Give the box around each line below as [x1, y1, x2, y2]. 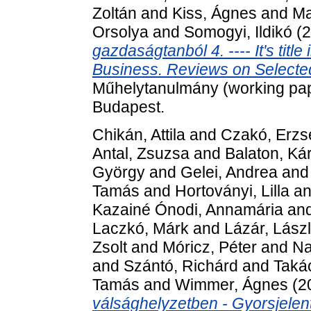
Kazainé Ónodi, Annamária [92, 200, 283, 219]
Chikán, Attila [92, 125, 185, 144]
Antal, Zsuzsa [92, 144, 190, 162]
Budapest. [92, 97, 165, 116]
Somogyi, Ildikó [184, 22, 292, 41]
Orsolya [92, 22, 149, 41]
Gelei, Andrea [180, 162, 278, 181]
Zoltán [92, 3, 137, 22]
